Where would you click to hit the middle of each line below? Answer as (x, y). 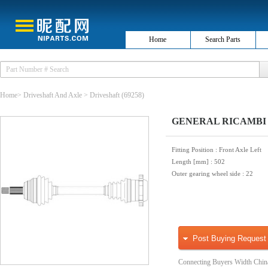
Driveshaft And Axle (53, 95)
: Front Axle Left (238, 150)
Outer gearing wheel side (207, 173)
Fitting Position (194, 150)
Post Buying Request (229, 238)
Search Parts (223, 39)
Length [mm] (191, 162)
